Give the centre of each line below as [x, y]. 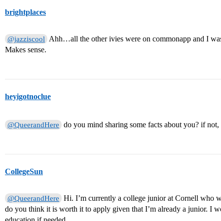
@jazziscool [26, 39]
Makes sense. [26, 50]
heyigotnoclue [28, 97]
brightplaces [25, 12]
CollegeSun [24, 172]
